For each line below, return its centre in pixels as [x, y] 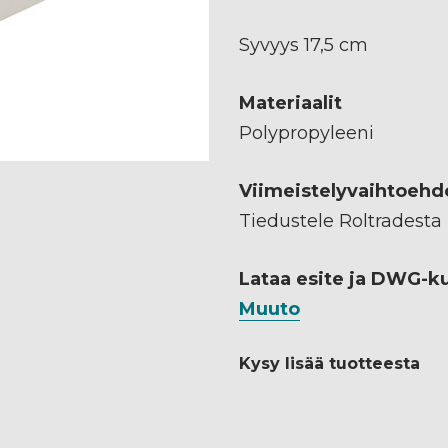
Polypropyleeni [306, 132]
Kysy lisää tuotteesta [329, 363]
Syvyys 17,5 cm [303, 44]
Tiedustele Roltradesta [340, 220]
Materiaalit [290, 102]
